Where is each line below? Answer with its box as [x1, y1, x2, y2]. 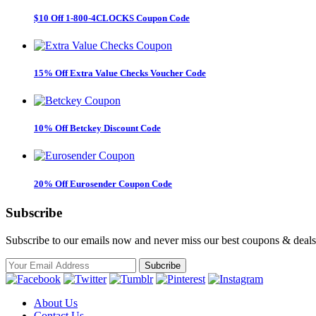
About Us [34, 296, 78, 309]
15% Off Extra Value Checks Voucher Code [34, 67, 206, 78]
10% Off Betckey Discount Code [34, 123, 161, 134]
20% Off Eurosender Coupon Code [34, 178, 172, 189]
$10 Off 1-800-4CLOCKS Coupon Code [34, 12, 190, 23]
